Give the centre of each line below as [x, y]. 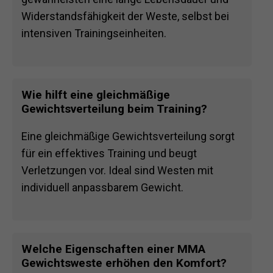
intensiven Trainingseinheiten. [94, 34]
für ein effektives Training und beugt [109, 154]
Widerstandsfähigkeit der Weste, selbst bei [125, 16]
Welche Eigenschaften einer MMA [113, 249]
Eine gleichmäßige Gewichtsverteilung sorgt [128, 136]
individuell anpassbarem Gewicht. [102, 188]
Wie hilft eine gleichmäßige [96, 95]
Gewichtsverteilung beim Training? [114, 109]
